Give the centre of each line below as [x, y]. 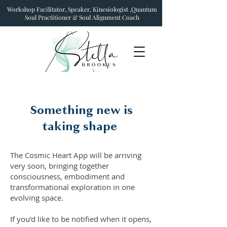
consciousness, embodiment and [67, 176]
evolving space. [37, 198]
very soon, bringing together [60, 166]
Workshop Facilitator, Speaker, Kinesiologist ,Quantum [82, 9]
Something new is [81, 111]
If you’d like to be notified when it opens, [81, 219]
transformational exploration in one [72, 187]
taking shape [81, 127]
